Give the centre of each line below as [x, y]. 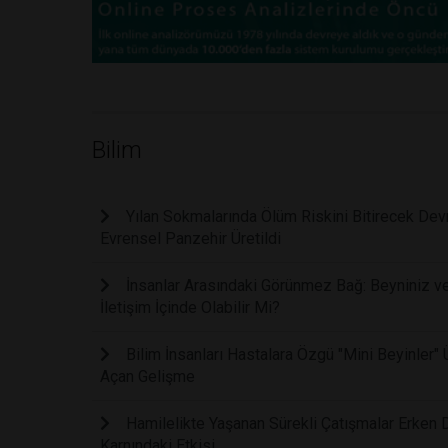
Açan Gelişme [147, 377]
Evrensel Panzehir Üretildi [190, 239]
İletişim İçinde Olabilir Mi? [190, 308]
